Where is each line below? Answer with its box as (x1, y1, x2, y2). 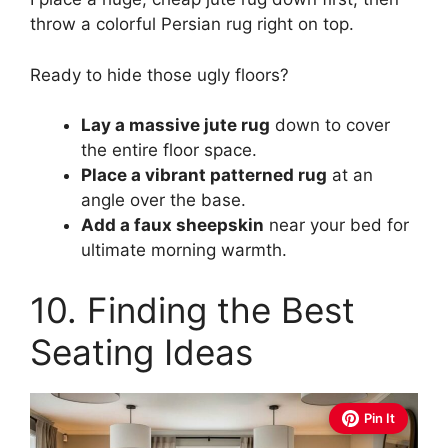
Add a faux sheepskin (81, 215, 264, 235)
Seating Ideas (30, 330, 253, 373)
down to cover (270, 115, 390, 135)
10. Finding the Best (30, 288, 355, 331)
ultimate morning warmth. (81, 240, 287, 260)
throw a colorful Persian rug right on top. (30, 14, 354, 34)
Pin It (364, 410, 395, 426)
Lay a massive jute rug (81, 115, 270, 135)
